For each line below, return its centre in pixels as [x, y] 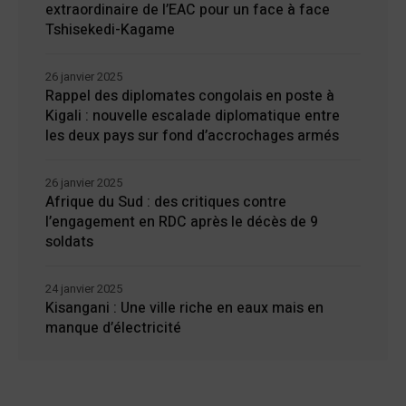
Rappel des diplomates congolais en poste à [190, 97]
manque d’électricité [113, 329]
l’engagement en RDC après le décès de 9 [182, 222]
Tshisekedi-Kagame [110, 30]
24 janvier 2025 [84, 289]
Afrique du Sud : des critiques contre [166, 203]
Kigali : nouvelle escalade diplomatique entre [193, 116]
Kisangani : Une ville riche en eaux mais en [184, 309]
